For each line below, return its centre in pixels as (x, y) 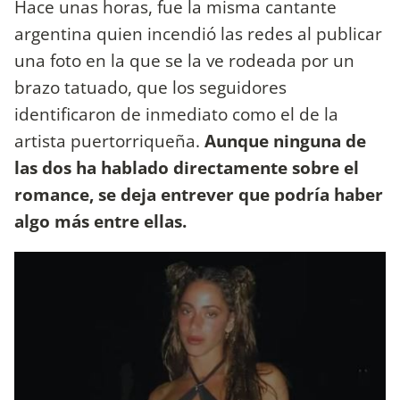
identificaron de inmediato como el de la (176, 113)
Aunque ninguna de (285, 140)
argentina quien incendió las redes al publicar (198, 33)
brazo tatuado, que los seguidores (150, 87)
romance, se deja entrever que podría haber (199, 194)
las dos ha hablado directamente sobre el (187, 167)
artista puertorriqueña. (109, 140)
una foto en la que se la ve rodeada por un (184, 60)
